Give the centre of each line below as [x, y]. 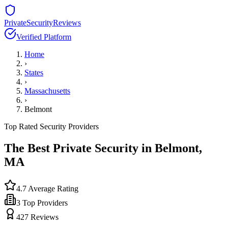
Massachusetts [47, 91]
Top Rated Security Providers [51, 126]
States [34, 73]
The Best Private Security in [79, 148]
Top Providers [44, 203]
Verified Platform [44, 37]
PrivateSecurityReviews [42, 23]
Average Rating [52, 188]
